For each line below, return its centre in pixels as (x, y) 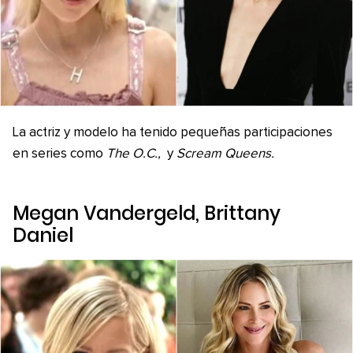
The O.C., (135, 154)
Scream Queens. (227, 154)
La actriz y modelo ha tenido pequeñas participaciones (173, 132)
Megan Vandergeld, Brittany (147, 213)
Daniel (43, 235)
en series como (59, 154)
